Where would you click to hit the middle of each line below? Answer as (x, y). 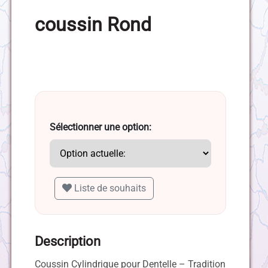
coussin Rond (93, 25)
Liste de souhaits (110, 188)
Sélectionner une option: (100, 127)
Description (67, 242)
